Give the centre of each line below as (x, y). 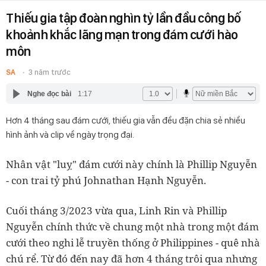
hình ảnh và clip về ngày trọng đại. (70, 134)
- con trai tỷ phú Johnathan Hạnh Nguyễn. (106, 180)
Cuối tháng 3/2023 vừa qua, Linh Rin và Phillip (116, 210)
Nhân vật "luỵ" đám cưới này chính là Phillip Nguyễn (132, 164)
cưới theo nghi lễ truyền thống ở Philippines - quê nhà (133, 243)
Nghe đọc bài (49, 94)
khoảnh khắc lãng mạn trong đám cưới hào (122, 34)
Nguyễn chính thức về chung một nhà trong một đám (132, 227)
